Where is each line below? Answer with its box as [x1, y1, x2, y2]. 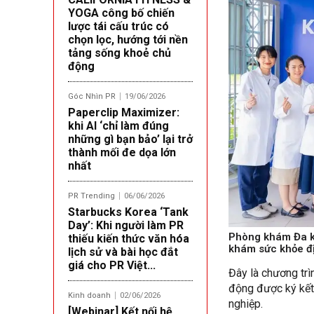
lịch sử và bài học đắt [68, 245, 178, 259]
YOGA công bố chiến [68, 6, 175, 20]
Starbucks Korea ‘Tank [68, 205, 189, 219]
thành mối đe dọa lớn [68, 145, 176, 159]
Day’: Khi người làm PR [68, 218, 184, 232]
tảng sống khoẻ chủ [68, 46, 171, 60]
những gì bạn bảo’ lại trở [68, 132, 193, 146]
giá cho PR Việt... [68, 258, 156, 272]
